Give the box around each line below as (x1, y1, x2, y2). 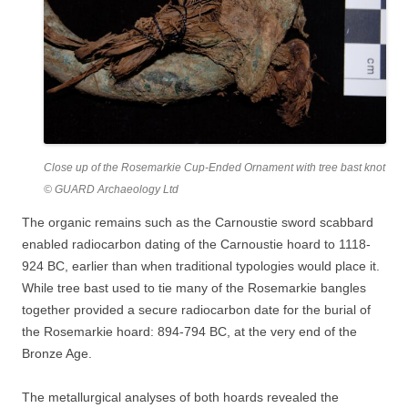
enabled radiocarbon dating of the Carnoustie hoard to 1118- (22, 237, 371, 252)
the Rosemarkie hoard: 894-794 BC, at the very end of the (22, 324, 357, 340)
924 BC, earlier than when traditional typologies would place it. (22, 259, 380, 274)
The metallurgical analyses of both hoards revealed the (22, 390, 339, 405)
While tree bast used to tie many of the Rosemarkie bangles (22, 280, 366, 296)
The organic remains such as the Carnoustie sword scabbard (22, 215, 373, 230)
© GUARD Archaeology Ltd (44, 183, 178, 197)
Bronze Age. (22, 346, 92, 362)
